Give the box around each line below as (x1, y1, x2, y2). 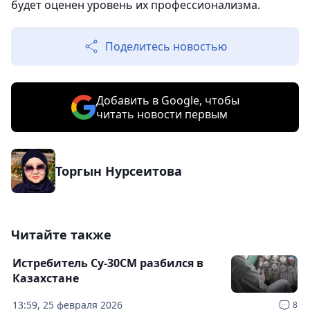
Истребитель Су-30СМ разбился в (12, 255, 203, 271)
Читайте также (11, 226, 111, 244)
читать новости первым (95, 107, 228, 122)
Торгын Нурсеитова (55, 163, 182, 180)
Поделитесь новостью (105, 39, 227, 55)
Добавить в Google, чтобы (95, 93, 239, 109)
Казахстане (12, 271, 79, 286)
